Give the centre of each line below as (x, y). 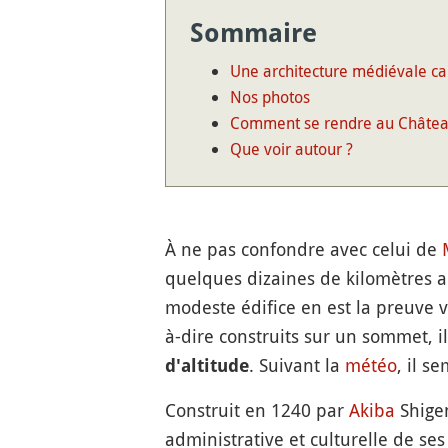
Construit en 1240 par (256, 410)
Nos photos (269, 97)
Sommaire (253, 33)
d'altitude (206, 365)
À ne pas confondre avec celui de (303, 249)
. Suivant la (296, 365)
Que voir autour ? (291, 149)
